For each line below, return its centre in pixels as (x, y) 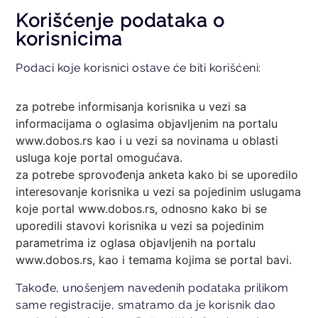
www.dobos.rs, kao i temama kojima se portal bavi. (154, 259)
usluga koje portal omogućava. (99, 157)
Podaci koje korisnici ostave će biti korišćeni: (138, 67)
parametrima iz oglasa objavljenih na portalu (136, 242)
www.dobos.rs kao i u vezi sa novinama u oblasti (147, 140)
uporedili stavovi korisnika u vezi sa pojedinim (140, 225)
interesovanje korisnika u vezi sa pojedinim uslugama (159, 191)
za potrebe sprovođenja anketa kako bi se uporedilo (157, 174)
